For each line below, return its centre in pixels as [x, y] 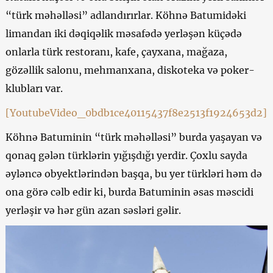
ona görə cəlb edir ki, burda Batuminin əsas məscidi [129, 192]
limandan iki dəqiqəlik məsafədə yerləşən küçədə [123, 33]
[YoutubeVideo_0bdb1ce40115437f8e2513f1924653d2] [137, 112]
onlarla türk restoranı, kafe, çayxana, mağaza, [116, 51]
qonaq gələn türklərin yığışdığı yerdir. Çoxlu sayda [126, 155]
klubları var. [34, 88]
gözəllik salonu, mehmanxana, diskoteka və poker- [130, 70]
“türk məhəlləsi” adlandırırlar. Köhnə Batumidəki [126, 15]
